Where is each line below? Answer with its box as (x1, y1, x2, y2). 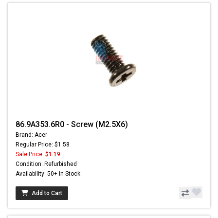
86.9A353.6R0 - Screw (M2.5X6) (16, 119, 128, 129)
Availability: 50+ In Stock (16, 170, 80, 177)
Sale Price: (16, 150, 45, 158)
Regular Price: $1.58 (16, 141, 70, 148)
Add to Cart (32, 189, 62, 197)
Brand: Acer (16, 131, 47, 138)
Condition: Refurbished (16, 160, 77, 167)
